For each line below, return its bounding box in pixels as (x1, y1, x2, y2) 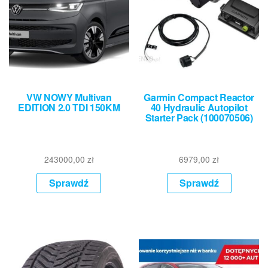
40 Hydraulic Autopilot (150, 100, 248, 114)
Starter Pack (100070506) (145, 110, 253, 124)
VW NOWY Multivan (26, 90, 112, 104)
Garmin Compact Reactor (144, 90, 255, 104)
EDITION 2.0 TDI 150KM (18, 100, 120, 114)
